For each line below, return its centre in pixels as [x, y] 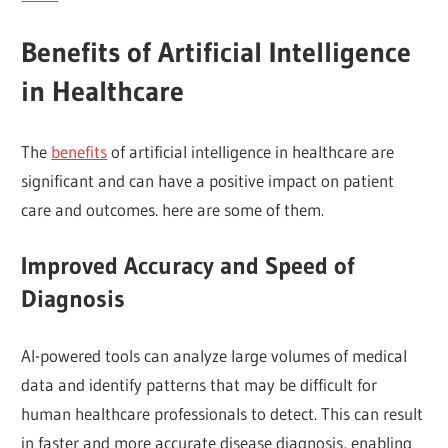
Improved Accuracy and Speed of [188, 266]
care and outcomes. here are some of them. [173, 209]
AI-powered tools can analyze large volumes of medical [214, 355]
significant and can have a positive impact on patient [208, 180]
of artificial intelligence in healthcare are [251, 151]
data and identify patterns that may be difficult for [199, 384]
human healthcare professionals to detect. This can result [222, 413]
